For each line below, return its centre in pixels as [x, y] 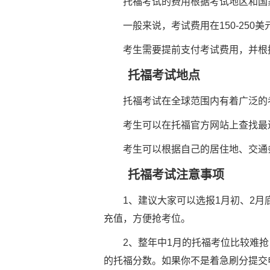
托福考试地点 [152, 75]
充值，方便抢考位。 [147, 218]
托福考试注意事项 [164, 175]
